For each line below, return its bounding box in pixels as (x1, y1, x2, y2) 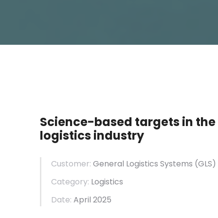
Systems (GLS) (158, 158, 216, 169)
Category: (51, 176, 89, 187)
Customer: (51, 158, 91, 169)
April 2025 (72, 194, 111, 205)
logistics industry (40, 127, 144, 144)
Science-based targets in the (40, 114, 216, 130)
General (93, 158, 126, 169)
